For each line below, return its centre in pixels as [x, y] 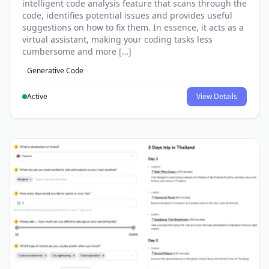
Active [37, 96]
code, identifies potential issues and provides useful [127, 15]
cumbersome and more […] [77, 51]
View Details [217, 96]
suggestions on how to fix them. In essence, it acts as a [133, 27]
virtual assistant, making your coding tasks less [117, 39]
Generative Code [55, 70]
